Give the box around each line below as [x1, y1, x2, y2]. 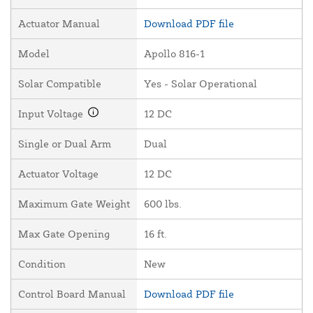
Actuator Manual [18, 17, 100, 31]
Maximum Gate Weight [18, 197, 130, 211]
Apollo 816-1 [144, 47, 205, 61]
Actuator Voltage [18, 167, 99, 181]
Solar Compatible [18, 77, 101, 91]
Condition [18, 257, 66, 271]
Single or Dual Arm [18, 137, 111, 151]
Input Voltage [18, 107, 86, 121]
